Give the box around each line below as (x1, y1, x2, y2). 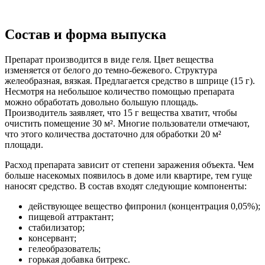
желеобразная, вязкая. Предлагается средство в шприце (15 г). (5, 75, 255, 86)
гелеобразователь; (28, 243, 101, 254)
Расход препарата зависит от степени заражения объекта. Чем (5, 159, 254, 170)
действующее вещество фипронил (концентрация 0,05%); (28, 201, 260, 211)
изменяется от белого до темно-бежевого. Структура (5, 64, 217, 75)
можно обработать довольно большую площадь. (5, 96, 198, 107)
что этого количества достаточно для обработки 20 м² (5, 128, 221, 139)
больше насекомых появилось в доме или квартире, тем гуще (5, 170, 252, 180)
